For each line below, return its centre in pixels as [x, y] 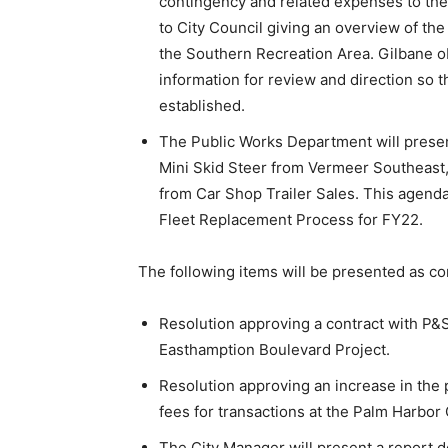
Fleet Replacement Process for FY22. [291, 220]
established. [202, 106]
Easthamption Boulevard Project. [274, 350]
